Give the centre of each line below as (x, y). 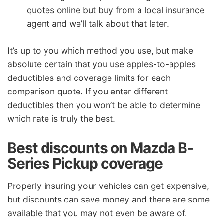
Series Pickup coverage (85, 163)
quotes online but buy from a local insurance (116, 10)
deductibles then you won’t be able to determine (104, 105)
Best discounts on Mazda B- (100, 147)
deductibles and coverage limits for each (89, 77)
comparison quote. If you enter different (87, 91)
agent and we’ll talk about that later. (98, 24)
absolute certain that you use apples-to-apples (101, 64)
